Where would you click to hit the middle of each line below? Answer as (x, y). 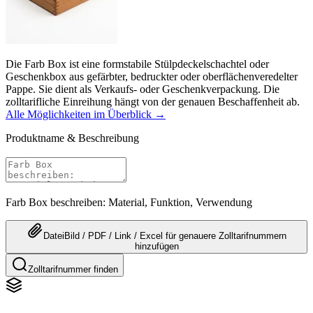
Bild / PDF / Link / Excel (114, 235)
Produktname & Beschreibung (72, 138)
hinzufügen (156, 246)
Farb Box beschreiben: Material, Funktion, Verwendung (129, 202)
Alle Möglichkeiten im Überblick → (86, 114)
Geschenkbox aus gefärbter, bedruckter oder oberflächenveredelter (152, 76)
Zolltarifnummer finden (73, 269)
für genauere (191, 235)
